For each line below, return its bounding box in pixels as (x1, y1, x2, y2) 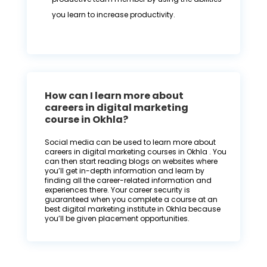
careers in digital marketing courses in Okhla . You (44, 147, 226, 157)
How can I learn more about (44, 89, 184, 103)
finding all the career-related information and (44, 175, 212, 186)
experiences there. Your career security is (44, 185, 190, 195)
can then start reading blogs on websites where (44, 156, 218, 167)
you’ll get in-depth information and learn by (44, 166, 204, 176)
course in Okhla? (44, 113, 128, 127)
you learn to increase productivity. (51, 10, 175, 20)
